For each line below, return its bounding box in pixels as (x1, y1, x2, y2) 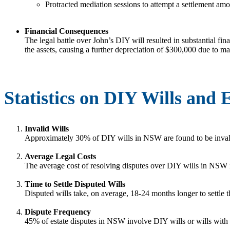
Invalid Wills (25, 124, 69, 133)
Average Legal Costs (25, 151, 96, 161)
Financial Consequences (25, 27, 108, 36)
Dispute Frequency (25, 207, 91, 216)
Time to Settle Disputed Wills (25, 179, 125, 188)
